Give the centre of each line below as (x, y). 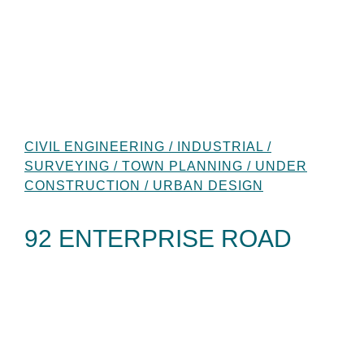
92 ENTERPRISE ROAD (158, 238)
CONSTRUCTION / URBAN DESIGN (144, 185)
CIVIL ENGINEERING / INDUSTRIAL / (148, 146)
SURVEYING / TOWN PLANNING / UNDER (166, 166)
